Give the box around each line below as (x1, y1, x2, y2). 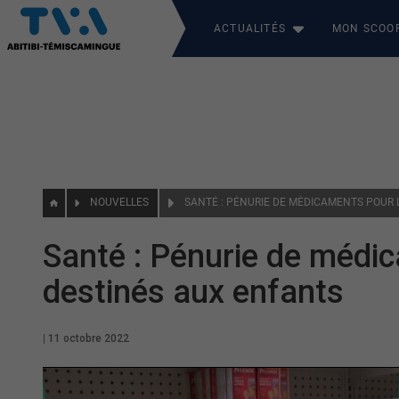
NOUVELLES (90, 196, 150, 208)
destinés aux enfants (43, 273, 344, 311)
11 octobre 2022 (48, 332, 129, 345)
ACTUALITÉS (214, 22, 286, 35)
